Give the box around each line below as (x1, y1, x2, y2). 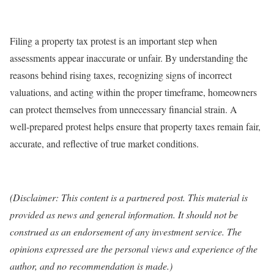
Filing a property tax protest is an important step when (10, 34, 217, 47)
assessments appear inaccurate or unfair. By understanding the (10, 51, 248, 64)
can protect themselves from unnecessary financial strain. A (10, 102, 237, 116)
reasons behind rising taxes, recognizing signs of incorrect (10, 68, 232, 81)
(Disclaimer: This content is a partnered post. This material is (10, 190, 248, 204)
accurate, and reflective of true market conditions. (10, 136, 199, 150)
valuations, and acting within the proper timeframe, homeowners (10, 85, 257, 98)
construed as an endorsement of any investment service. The (10, 224, 242, 238)
